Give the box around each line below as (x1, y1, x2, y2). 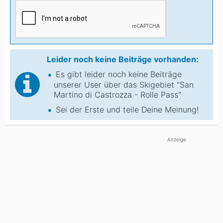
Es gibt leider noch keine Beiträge (56, 69, 182, 79)
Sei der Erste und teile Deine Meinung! (56, 104, 199, 114)
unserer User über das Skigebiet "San (54, 79, 194, 90)
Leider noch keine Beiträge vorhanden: (47, 54, 199, 64)
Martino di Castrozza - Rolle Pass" (54, 89, 181, 100)
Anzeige (167, 136, 186, 142)
